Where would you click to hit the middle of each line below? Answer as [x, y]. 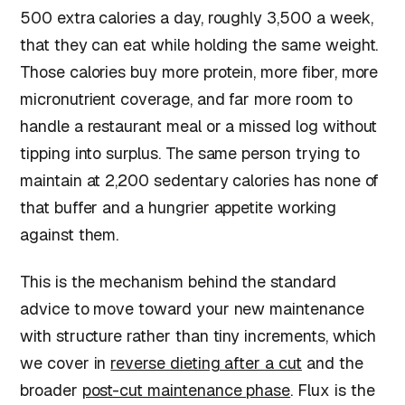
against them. [70, 235]
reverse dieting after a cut [206, 363]
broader [51, 390]
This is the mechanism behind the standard [178, 281]
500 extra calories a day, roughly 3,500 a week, [197, 18]
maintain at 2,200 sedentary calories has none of [200, 181]
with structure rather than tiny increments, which [198, 335]
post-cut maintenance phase [186, 390]
